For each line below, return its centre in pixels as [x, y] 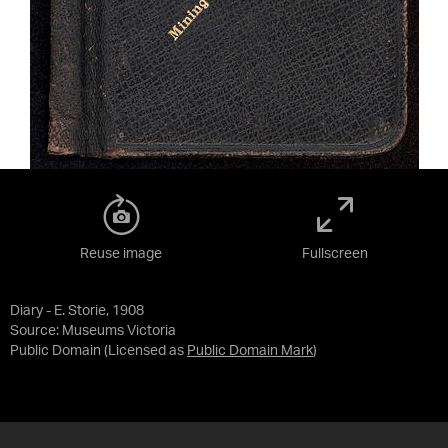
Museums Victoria [119, 331]
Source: [36, 331]
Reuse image [121, 254]
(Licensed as [145, 351]
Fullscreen [335, 254]
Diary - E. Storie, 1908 [77, 311]
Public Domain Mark [250, 351]
